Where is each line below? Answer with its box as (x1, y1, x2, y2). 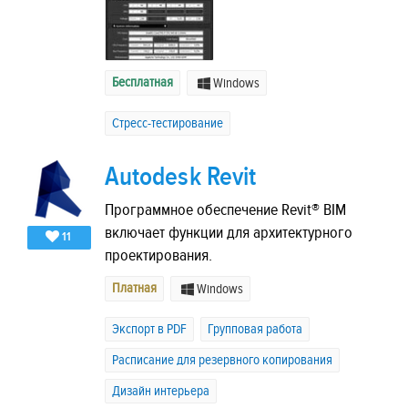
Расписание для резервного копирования (112, 352, 332, 369)
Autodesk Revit (105, 160, 257, 193)
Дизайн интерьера (112, 383, 209, 400)
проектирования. (105, 246, 212, 266)
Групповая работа (208, 321, 302, 338)
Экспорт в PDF (112, 321, 187, 338)
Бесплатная (112, 74, 173, 90)
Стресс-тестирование (112, 115, 223, 131)
